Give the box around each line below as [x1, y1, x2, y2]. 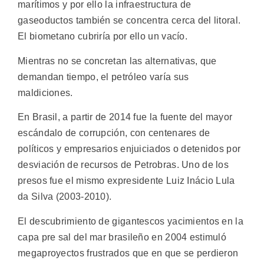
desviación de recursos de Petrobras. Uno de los [18, 160, 229, 170]
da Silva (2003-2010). [18, 192, 112, 202]
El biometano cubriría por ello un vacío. [18, 31, 188, 42]
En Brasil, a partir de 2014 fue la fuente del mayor [18, 112, 233, 123]
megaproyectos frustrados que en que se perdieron [18, 247, 239, 258]
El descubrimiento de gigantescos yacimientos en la [18, 216, 243, 226]
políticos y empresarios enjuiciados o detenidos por [18, 144, 241, 154]
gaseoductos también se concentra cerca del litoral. [18, 15, 241, 26]
